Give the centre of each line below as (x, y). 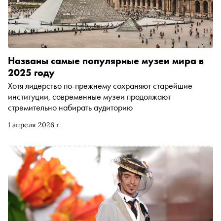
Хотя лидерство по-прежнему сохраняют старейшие (100, 86)
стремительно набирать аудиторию (70, 108)
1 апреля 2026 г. (34, 125)
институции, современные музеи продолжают (89, 97)
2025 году (31, 73)
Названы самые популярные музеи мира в (106, 61)
